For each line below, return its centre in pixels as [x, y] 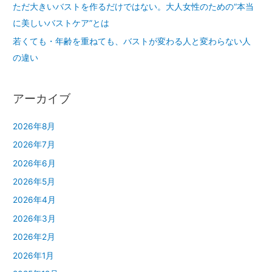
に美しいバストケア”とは [61, 23]
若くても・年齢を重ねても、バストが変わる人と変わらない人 [132, 42]
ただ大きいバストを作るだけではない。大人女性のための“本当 [134, 6]
